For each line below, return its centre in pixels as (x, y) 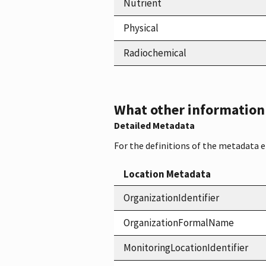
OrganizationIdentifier (171, 197)
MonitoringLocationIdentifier (186, 247)
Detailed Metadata (154, 125)
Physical (141, 28)
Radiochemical (155, 53)
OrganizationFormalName (179, 222)
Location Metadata (167, 174)
